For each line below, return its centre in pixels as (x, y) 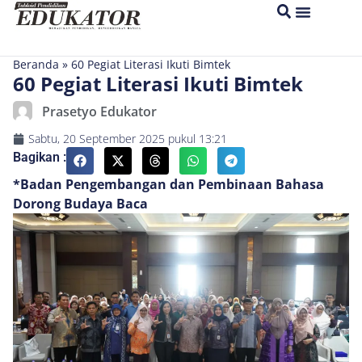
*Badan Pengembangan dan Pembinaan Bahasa (170, 184)
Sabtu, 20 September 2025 (97, 139)
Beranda (36, 64)
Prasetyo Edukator (99, 112)
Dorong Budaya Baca (80, 203)
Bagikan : (40, 157)
